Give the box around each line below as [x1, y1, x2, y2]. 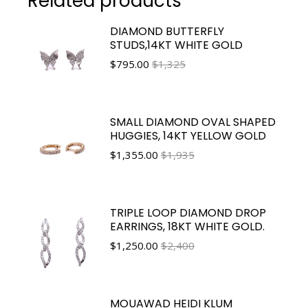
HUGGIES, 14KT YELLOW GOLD [110, 127, 266, 144]
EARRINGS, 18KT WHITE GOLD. [110, 218, 265, 234]
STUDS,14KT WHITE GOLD [110, 36, 243, 53]
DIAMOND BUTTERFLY [110, 23, 224, 39]
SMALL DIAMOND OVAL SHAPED [110, 113, 276, 130]
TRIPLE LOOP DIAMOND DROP [110, 204, 266, 221]
